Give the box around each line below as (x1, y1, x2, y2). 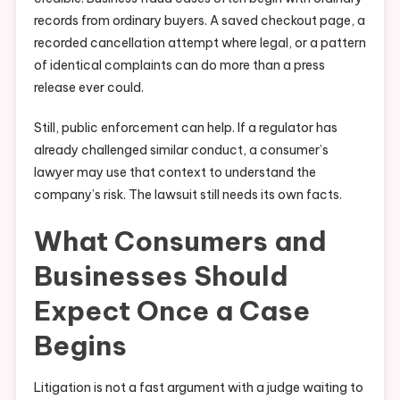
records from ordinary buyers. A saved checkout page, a (33, 12, 365, 29)
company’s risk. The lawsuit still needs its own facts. (33, 187, 342, 204)
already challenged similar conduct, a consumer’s (33, 142, 329, 159)
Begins (33, 329, 127, 363)
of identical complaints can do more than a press (33, 57, 325, 74)
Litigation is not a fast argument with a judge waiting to (33, 379, 363, 396)
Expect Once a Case (33, 294, 310, 329)
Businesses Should (33, 259, 288, 294)
